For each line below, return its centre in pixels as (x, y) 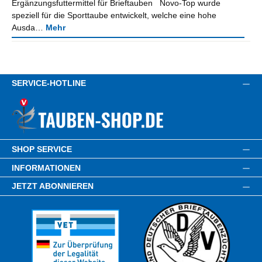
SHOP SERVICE (42, 149)
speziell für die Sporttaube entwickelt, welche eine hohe (114, 15)
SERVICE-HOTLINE (49, 83)
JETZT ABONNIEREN (53, 186)
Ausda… (29, 28)
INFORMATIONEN (46, 168)
